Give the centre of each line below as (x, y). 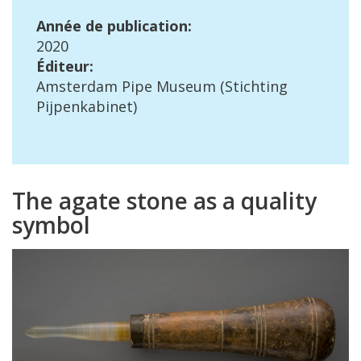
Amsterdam (77, 86)
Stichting (256, 86)
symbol (51, 225)
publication (147, 26)
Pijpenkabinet (85, 106)
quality (279, 201)
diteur (67, 66)
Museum (186, 86)
